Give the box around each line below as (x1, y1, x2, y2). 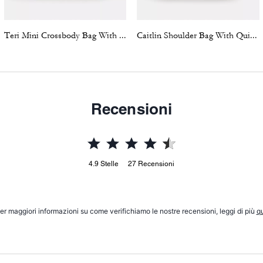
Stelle (100, 160, 119, 168)
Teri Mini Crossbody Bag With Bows (119, 30, 126, 41)
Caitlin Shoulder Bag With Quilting (250, 30, 257, 41)
